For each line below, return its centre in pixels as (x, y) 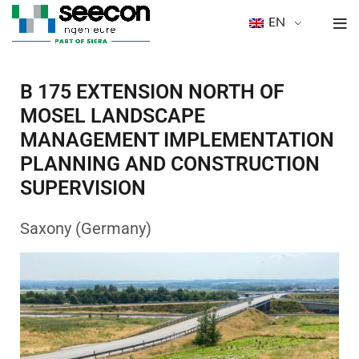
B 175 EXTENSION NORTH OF (26, 92)
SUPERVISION (83, 188)
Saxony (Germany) (86, 228)
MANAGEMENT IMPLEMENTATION (177, 140)
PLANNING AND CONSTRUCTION (170, 164)
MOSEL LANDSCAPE (113, 116)
